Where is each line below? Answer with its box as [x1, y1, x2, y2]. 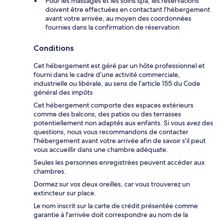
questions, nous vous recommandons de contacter [34, 127, 188, 136]
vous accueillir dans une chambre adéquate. [34, 145, 168, 154]
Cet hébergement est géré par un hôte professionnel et [34, 61, 205, 70]
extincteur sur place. [34, 188, 96, 197]
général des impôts [34, 87, 93, 97]
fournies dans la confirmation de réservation [45, 22, 180, 32]
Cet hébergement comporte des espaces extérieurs [34, 100, 193, 110]
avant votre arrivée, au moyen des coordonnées [45, 13, 191, 23]
